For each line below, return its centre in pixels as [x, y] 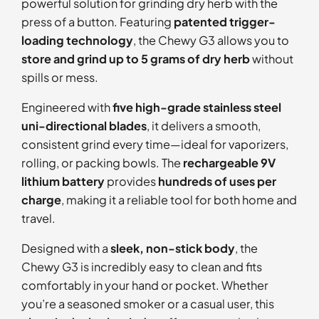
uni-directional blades [84, 126]
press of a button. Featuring [97, 22]
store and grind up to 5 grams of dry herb [135, 59]
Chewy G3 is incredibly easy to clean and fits [141, 267]
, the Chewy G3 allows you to [211, 41]
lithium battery [63, 182]
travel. [38, 219]
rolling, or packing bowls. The [102, 163]
